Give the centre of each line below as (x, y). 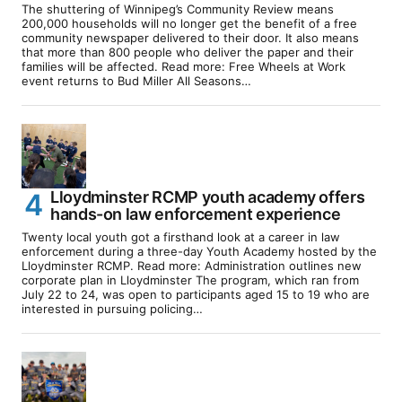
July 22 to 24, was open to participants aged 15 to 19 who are (196, 294)
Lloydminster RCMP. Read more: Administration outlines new (192, 265)
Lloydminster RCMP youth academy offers (208, 197)
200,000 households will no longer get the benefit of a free (189, 23)
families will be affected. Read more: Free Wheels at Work (184, 66)
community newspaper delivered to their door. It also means (190, 37)
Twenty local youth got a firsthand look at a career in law (181, 236)
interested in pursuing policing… (112, 308)
